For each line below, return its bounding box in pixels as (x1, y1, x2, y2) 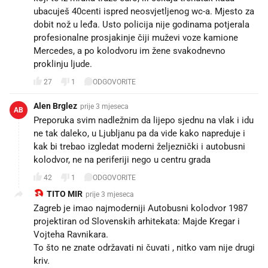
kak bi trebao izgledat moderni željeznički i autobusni (33, 141, 245, 152)
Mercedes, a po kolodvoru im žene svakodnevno (33, 45, 226, 56)
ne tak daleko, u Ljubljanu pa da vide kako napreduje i (33, 128, 245, 139)
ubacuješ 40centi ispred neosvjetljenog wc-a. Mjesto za (33, 6, 254, 17)
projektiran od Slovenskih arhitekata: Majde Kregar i (33, 216, 240, 227)
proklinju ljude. (33, 59, 92, 69)
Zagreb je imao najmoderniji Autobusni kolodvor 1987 (33, 203, 248, 214)
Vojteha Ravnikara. (33, 229, 108, 240)
